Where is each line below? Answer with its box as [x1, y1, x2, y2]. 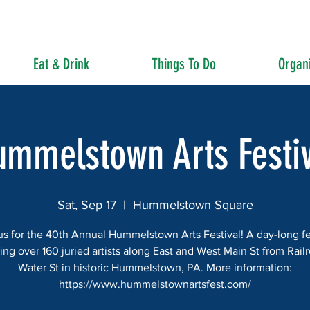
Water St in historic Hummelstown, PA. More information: [18, 262, 292, 273]
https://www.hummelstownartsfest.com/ [59, 278, 251, 290]
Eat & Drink [33, 55, 89, 73]
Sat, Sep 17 [57, 198, 116, 212]
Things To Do [151, 55, 216, 73]
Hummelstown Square [132, 198, 253, 212]
